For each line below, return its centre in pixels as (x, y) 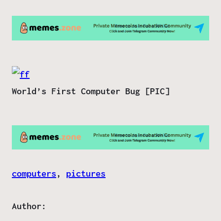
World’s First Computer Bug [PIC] (91, 91)
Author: (29, 206)
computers (34, 174)
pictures (86, 174)
